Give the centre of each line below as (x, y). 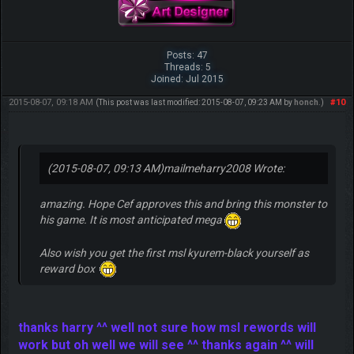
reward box (69, 268)
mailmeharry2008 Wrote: (224, 168)
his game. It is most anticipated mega (132, 219)
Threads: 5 (187, 67)
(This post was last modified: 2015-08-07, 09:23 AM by (194, 102)
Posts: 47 (188, 55)
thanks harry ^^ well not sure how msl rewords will (167, 328)
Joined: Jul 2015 (188, 79)
